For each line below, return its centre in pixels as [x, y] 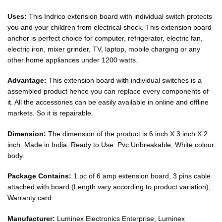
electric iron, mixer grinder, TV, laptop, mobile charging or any [104, 49]
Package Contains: [39, 176]
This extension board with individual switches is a [124, 81]
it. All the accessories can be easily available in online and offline [108, 102]
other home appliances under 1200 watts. [73, 60]
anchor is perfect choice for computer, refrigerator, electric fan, [105, 38]
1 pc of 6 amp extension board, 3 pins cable [141, 176]
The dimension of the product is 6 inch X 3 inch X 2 [127, 134]
